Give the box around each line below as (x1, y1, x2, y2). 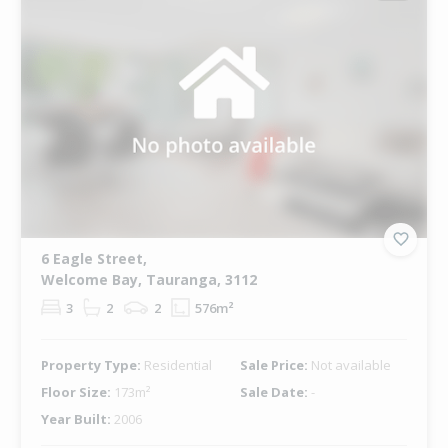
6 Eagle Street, (40, 248, 147, 268)
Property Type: (40, 355, 144, 374)
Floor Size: (40, 382, 114, 401)
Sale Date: (239, 382, 311, 401)
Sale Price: (239, 355, 311, 374)
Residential (143, 355, 212, 374)
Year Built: (40, 409, 114, 428)
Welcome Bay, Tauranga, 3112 (40, 269, 257, 289)
